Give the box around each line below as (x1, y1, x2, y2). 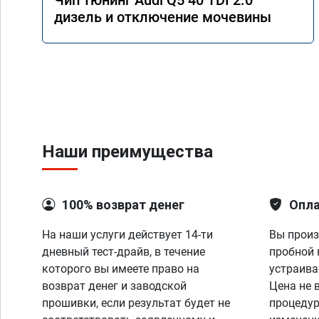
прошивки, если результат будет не (42, 296, 230, 310)
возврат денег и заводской (42, 279, 187, 293)
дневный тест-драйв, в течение (42, 245, 205, 258)
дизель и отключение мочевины (54, 9, 271, 26)
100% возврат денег (62, 197, 184, 212)
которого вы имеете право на (42, 262, 199, 276)
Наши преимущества (42, 142, 213, 162)
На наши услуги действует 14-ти (42, 228, 213, 241)
